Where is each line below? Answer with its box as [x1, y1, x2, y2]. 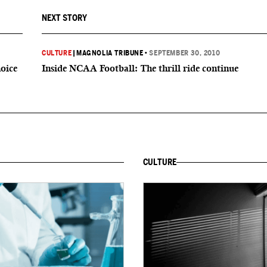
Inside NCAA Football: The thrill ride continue [42, 63, 238, 74]
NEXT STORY [42, 13, 87, 23]
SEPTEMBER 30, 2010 [149, 49, 221, 57]
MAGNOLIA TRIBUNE [76, 49, 144, 57]
